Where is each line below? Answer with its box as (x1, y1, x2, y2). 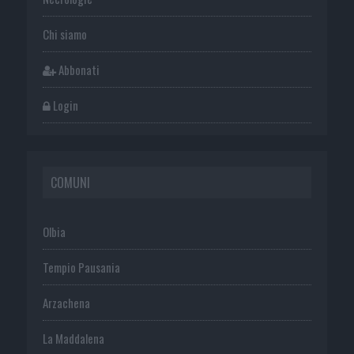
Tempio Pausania (42, 258, 120, 276)
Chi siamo (42, 24, 87, 43)
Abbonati (55, 60, 100, 78)
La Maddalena (42, 329, 104, 347)
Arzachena (42, 293, 90, 311)
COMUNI (50, 172, 90, 192)
